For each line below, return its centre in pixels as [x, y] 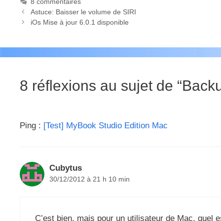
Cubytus [66, 168]
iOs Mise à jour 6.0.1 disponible [79, 22]
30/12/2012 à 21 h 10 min [90, 179]
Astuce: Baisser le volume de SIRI [83, 12]
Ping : [32, 125]
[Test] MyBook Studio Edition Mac [106, 125]
